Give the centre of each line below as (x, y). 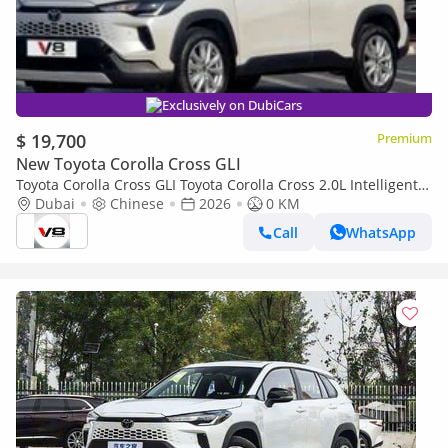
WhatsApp (381, 232)
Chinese (137, 203)
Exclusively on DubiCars (232, 105)
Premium (404, 138)
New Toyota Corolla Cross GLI (128, 164)
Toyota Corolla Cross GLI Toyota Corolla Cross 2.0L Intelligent (217, 184)
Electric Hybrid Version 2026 (110, 203)
